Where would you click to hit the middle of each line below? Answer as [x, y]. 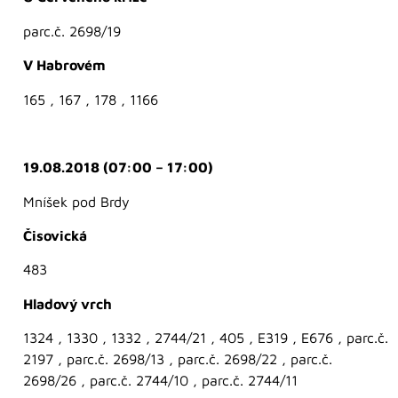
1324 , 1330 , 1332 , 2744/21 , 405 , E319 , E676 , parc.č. [206, 338]
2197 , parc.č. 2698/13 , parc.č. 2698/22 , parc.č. [178, 359]
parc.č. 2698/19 [72, 31]
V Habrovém [64, 65]
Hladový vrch [68, 303]
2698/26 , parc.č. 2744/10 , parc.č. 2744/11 [160, 381]
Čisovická [55, 236]
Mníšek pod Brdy [76, 201]
